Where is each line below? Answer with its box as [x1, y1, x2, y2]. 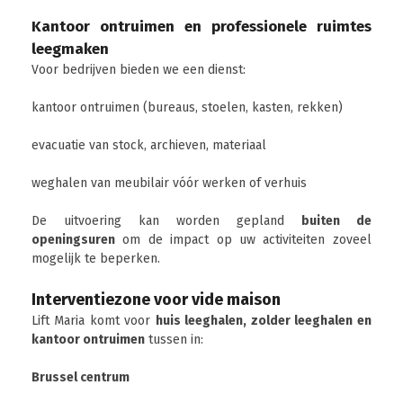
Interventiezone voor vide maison [31, 290, 281, 309]
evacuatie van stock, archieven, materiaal [31, 138, 266, 153]
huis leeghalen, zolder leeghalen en [155, 313, 372, 328]
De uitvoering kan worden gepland [31, 213, 301, 228]
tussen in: [145, 332, 203, 347]
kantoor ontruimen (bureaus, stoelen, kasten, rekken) [31, 100, 343, 115]
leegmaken [31, 40, 109, 58]
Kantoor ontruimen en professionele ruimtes [31, 17, 372, 35]
